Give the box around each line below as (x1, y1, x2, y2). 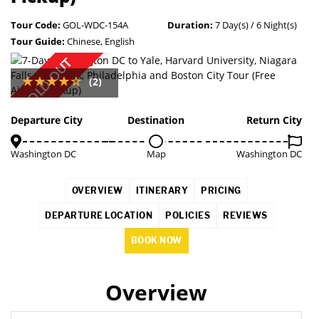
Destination (127, 113, 185, 127)
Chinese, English (65, 35, 135, 48)
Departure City (11, 113, 83, 127)
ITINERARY (135, 185, 188, 196)
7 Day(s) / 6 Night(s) (212, 19, 297, 31)
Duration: (167, 19, 213, 31)
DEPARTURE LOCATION (45, 210, 153, 221)
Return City (246, 113, 302, 127)
